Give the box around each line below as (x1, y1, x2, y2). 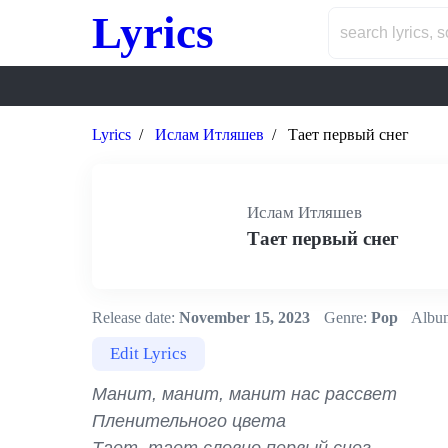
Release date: (92, 309, 175, 326)
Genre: (324, 309, 367, 326)
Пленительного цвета (92, 411, 286, 431)
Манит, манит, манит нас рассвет (92, 384, 397, 404)
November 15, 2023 (175, 309, 310, 326)
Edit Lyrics (110, 344, 187, 363)
